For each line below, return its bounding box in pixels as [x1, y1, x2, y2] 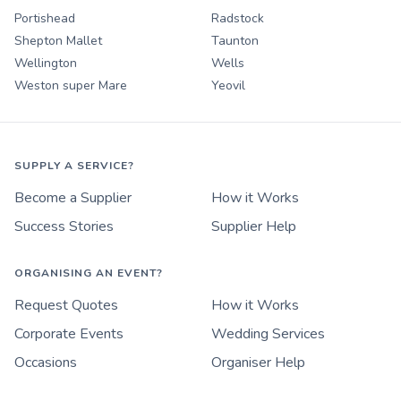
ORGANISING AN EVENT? [14, 265, 163, 280]
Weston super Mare [14, 76, 127, 94]
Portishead [14, 9, 75, 27]
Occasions [14, 352, 77, 372]
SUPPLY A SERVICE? [14, 158, 134, 173]
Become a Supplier [14, 187, 132, 208]
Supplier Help [211, 216, 296, 236]
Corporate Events [14, 323, 124, 344]
